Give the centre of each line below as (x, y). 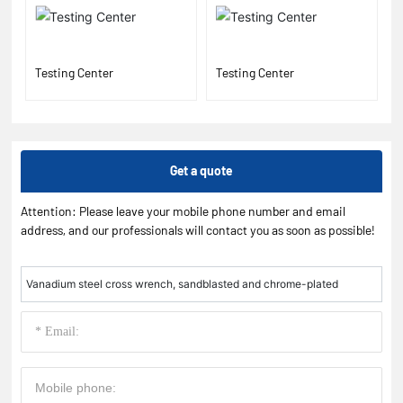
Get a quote (201, 171)
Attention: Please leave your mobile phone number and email (184, 211)
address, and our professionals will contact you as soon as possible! (198, 230)
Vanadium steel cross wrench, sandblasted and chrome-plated (183, 284)
